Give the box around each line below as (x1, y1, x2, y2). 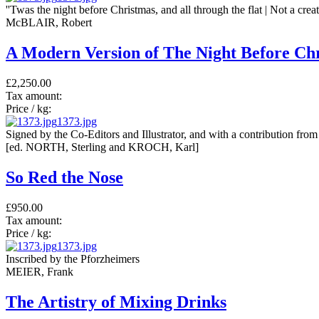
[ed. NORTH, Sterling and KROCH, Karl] (6, 140, 199, 153)
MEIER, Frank (6, 265, 73, 278)
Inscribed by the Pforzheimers (6, 252, 140, 265)
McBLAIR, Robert (6, 16, 92, 28)
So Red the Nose (6, 167, 123, 187)
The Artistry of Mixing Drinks (6, 292, 226, 311)
